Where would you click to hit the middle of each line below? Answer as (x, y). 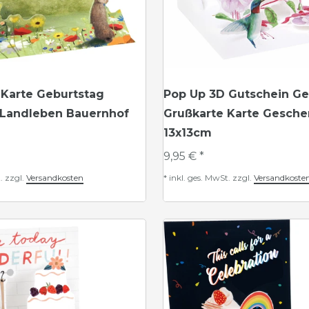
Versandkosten (55, 178)
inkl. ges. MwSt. (200, 178)
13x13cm (188, 133)
